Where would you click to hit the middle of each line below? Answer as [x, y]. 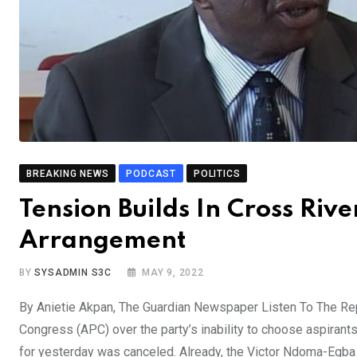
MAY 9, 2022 [173, 273]
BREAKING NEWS [68, 174]
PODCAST [151, 174]
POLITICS [217, 174]
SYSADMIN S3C [73, 273]
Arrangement [103, 241]
